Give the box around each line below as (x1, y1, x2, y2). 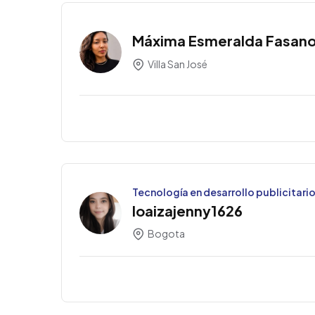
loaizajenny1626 (132, 201, 243, 219)
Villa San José (146, 57, 207, 70)
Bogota (146, 227, 185, 240)
